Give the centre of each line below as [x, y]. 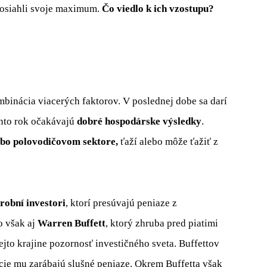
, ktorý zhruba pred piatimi [162, 223]
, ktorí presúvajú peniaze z [121, 203]
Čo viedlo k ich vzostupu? [158, 8]
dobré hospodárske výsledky [139, 122]
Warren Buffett [72, 223]
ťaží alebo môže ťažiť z [168, 142]
